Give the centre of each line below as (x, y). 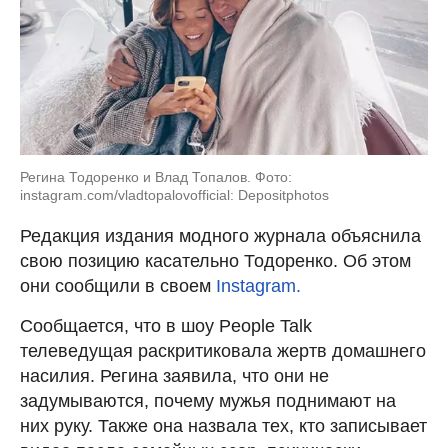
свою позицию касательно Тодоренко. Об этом (215, 261)
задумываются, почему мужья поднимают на (208, 401)
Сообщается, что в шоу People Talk (166, 326)
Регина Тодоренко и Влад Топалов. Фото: (156, 177)
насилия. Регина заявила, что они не (174, 376)
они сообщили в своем (118, 286)
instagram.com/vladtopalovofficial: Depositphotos (174, 195)
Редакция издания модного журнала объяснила (220, 236)
